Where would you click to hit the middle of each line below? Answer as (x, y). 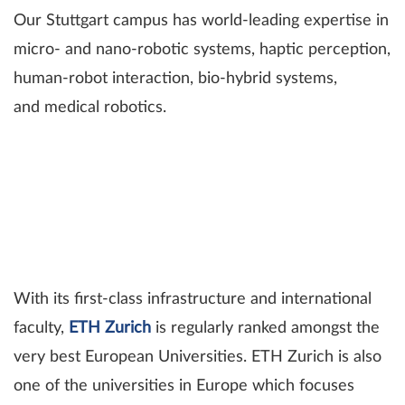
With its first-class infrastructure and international (193, 299)
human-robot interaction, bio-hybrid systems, (175, 79)
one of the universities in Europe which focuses (184, 386)
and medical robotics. (90, 108)
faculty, (41, 328)
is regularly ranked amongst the (265, 328)
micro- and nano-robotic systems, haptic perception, (202, 50)
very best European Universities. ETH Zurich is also (198, 357)
